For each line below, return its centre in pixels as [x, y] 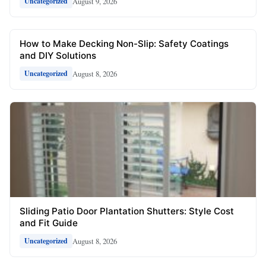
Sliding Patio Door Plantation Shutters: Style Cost [127, 211]
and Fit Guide [49, 223]
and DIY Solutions [58, 56]
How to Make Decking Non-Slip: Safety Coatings [124, 44]
